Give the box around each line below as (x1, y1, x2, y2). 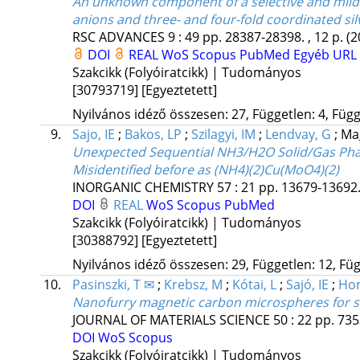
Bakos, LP (124, 125, 182, 144)
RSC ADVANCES (72, 28, 165, 47)
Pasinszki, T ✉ (72, 276, 154, 294)
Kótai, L (231, 276, 276, 294)
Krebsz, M (163, 276, 223, 294)
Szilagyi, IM (190, 125, 256, 144)
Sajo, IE (72, 125, 115, 144)
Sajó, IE (285, 276, 329, 294)
